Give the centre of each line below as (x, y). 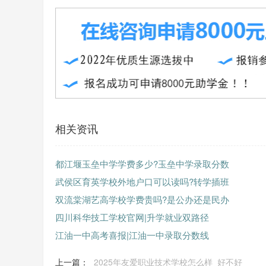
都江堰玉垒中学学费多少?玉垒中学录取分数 (142, 164)
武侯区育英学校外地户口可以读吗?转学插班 (142, 181)
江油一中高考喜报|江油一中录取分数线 (132, 235)
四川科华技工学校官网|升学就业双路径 (132, 217)
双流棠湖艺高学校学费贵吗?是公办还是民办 (142, 199)
